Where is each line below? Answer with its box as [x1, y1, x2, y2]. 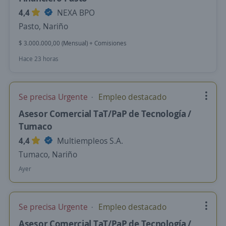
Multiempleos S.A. [55, 135, 123, 146]
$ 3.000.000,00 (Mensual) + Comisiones [19, 39, 127, 47]
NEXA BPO [55, 7, 95, 18]
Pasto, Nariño [19, 21, 68, 32]
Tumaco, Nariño [19, 149, 77, 160]
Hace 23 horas [19, 54, 59, 63]
